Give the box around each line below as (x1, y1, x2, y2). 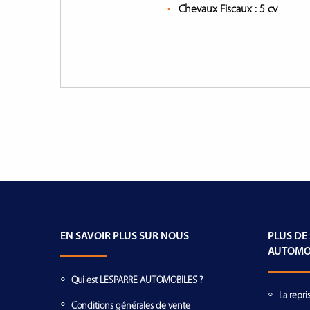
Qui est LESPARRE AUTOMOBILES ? (71, 275, 203, 286)
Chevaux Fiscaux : (179, 4, 259, 15)
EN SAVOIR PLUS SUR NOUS (60, 231, 189, 242)
